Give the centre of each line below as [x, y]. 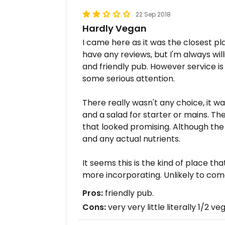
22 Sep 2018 [153, 14]
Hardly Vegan [115, 28]
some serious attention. [129, 79]
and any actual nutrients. [131, 139]
